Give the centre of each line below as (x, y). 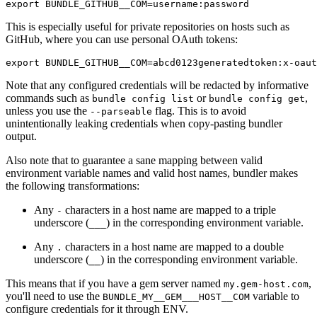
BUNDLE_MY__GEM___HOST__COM (176, 296)
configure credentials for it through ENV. (97, 309)
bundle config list (143, 98)
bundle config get (257, 98)
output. (21, 136)
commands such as (49, 98)
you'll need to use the (54, 296)
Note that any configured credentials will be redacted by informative (157, 85)
